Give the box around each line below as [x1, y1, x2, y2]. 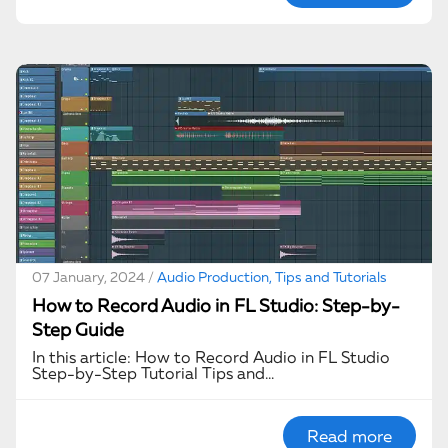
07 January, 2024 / [32, 267, 154, 285]
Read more [307, 424, 392, 446]
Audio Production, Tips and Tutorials [154, 267, 387, 285]
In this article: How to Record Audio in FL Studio [32, 346, 390, 367]
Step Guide [32, 317, 124, 340]
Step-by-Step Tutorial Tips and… [32, 362, 274, 383]
